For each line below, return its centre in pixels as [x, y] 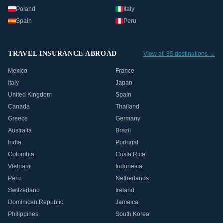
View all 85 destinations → [179, 54]
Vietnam [19, 166]
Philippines [23, 214]
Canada [19, 107]
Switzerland [24, 190]
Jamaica [127, 202]
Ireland [125, 190]
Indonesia [129, 166]
